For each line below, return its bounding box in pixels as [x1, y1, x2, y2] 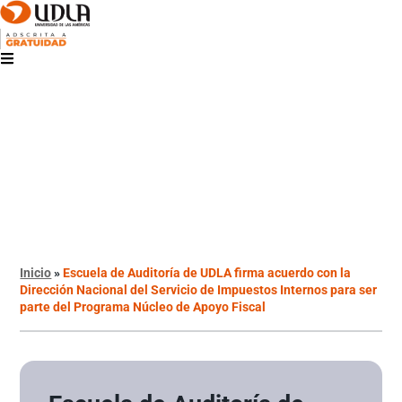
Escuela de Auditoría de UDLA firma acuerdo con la [63, 265, 352, 280]
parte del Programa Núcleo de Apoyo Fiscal [20, 299, 267, 314]
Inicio [20, 265, 52, 280]
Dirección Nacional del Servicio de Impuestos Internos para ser [20, 282, 378, 297]
